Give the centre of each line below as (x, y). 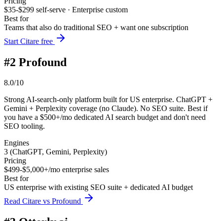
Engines (17, 143)
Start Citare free (28, 41)
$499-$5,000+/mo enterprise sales (56, 170)
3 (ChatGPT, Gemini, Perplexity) (55, 152)
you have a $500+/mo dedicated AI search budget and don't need (105, 117)
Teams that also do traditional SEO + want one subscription (96, 27)
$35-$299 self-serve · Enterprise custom (66, 9)
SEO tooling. (24, 126)
